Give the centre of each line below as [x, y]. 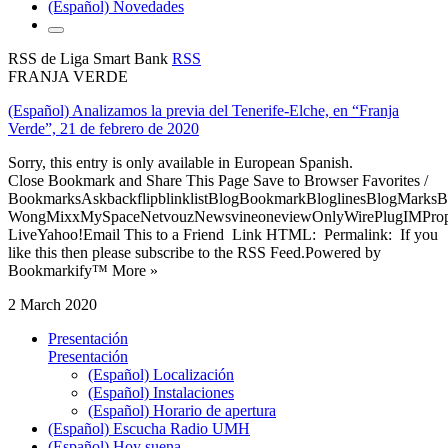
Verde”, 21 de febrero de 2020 [103, 128]
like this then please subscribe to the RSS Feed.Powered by [194, 252]
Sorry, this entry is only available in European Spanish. [180, 162]
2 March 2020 [52, 304]
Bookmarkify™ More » [83, 270]
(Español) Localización [161, 374]
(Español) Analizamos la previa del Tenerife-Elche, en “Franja [203, 110]
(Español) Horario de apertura [182, 410]
